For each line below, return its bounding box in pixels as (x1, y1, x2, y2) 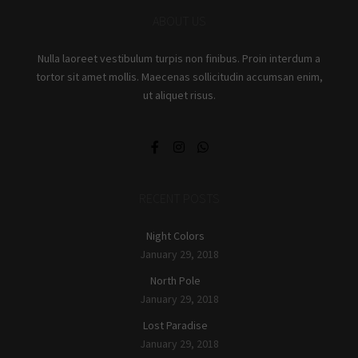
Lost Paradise (142, 317, 208, 332)
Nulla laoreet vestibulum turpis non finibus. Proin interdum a (38, 50, 320, 66)
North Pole (149, 272, 201, 288)
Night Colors (145, 228, 205, 243)
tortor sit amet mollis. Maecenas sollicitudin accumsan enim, (35, 69, 323, 84)
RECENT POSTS (138, 189, 220, 206)
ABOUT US (152, 12, 206, 29)
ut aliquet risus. (142, 87, 216, 102)
